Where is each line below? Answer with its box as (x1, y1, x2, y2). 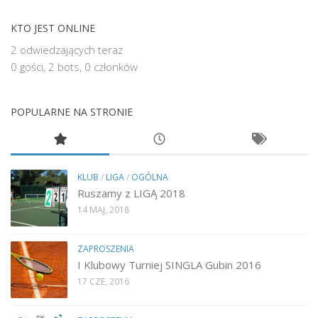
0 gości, (11, 59, 45, 74)
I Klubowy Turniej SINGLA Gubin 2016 (77, 257, 261, 272)
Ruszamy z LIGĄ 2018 (77, 185, 185, 200)
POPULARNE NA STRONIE (11, 104, 133, 119)
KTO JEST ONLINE (11, 21, 95, 35)
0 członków (84, 59, 138, 74)
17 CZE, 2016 (77, 275, 129, 287)
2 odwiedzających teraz (11, 42, 123, 57)
